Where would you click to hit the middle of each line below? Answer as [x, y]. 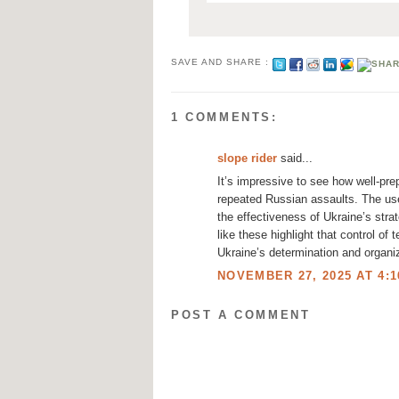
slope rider [247, 158]
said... [295, 158]
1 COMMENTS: [224, 118]
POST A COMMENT [241, 315]
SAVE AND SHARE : [222, 62]
